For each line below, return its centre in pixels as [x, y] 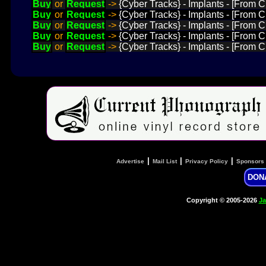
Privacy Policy [206, 161]
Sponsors [250, 161]
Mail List [164, 161]
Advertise [130, 161]
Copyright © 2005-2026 [222, 200]
